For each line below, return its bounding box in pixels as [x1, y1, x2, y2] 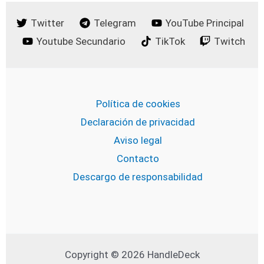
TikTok [154, 35, 185, 47]
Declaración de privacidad [81, 115, 195, 128]
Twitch [214, 35, 246, 47]
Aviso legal [114, 134, 162, 146]
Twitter [31, 16, 65, 29]
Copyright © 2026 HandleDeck [64, 249, 200, 261]
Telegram [94, 16, 136, 29]
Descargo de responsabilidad [73, 170, 203, 183]
